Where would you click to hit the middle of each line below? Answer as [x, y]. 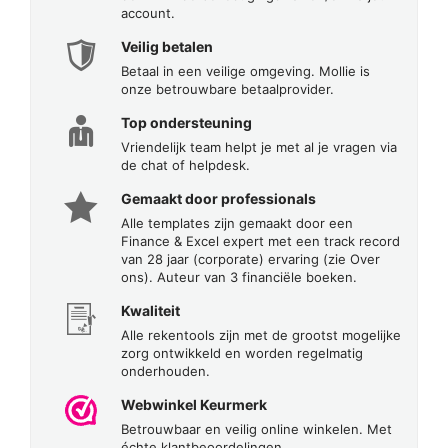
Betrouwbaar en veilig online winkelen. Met [256, 428]
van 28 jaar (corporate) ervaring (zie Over [250, 258]
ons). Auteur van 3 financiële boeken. [239, 276]
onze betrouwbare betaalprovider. [227, 88]
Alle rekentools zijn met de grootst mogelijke [261, 334]
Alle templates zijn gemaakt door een [237, 222]
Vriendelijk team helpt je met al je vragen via [259, 146]
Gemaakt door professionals [218, 198]
